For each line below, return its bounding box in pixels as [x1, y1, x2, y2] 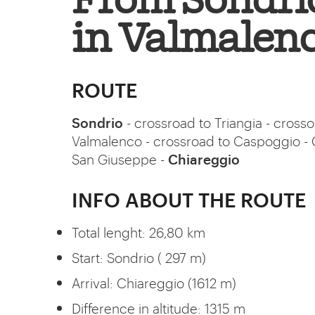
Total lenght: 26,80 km [72, 222, 205, 240]
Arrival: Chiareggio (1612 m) [72, 273, 236, 291]
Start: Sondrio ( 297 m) [72, 247, 206, 266]
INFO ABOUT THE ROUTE [72, 185, 306, 212]
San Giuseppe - [72, 149, 168, 167]
